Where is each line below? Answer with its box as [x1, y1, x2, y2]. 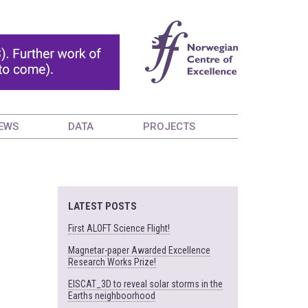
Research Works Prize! [67, 256, 156, 267]
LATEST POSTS [67, 200, 137, 212]
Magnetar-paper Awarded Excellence [67, 245, 210, 256]
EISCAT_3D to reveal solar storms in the [67, 278, 223, 289]
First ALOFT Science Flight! [67, 223, 170, 234]
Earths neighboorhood [67, 290, 155, 301]
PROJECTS [143, 120, 195, 133]
